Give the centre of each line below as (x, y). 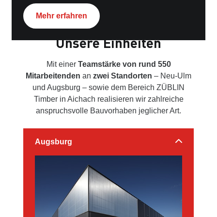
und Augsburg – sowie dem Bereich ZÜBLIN (108, 88)
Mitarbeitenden (53, 76)
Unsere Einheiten (108, 43)
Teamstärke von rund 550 (124, 64)
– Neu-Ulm (172, 76)
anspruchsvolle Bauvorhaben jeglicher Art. (108, 111)
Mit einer (62, 64)
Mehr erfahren (62, 16)
